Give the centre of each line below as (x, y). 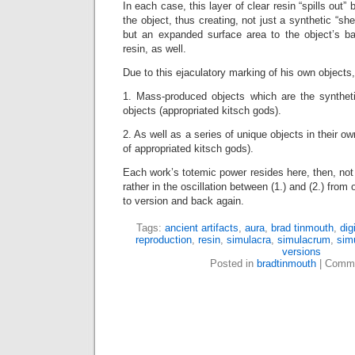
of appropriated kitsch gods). (188, 149)
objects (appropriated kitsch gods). (202, 111)
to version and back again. (183, 201)
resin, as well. (155, 49)
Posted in (233, 263)
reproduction (164, 240)
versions (301, 252)
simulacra (249, 240)
